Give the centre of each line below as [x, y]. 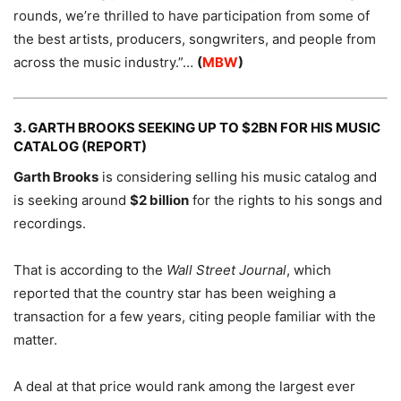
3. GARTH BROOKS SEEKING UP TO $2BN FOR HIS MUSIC [197, 127]
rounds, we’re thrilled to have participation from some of [192, 15]
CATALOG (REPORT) [80, 146]
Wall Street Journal [226, 269]
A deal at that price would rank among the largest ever [184, 386]
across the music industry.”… [105, 62]
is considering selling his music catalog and [238, 176]
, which [309, 269]
